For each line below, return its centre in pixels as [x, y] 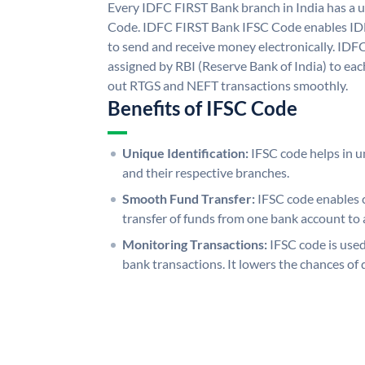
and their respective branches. [206, 172]
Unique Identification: [185, 152]
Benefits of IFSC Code [202, 108]
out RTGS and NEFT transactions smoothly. [228, 85]
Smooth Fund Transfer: [189, 198]
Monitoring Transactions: [195, 244]
